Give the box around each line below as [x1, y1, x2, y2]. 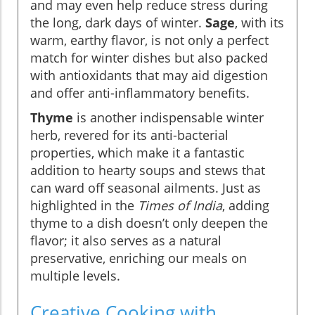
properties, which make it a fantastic [30, 143, 245, 161]
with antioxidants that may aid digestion [30, 66, 268, 84]
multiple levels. [30, 266, 120, 284]
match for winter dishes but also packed [30, 49, 268, 66]
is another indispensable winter [73, 108, 264, 126]
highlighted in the [30, 196, 138, 214]
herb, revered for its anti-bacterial [30, 126, 229, 143]
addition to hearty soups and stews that [30, 161, 265, 179]
